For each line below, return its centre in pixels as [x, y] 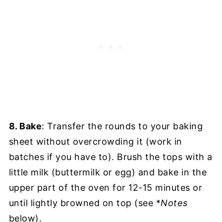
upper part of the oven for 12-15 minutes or [106, 188]
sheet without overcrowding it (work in [95, 142]
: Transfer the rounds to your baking [122, 126]
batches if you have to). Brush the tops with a [111, 157]
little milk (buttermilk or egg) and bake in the [108, 172]
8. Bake [25, 126]
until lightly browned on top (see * [85, 203]
